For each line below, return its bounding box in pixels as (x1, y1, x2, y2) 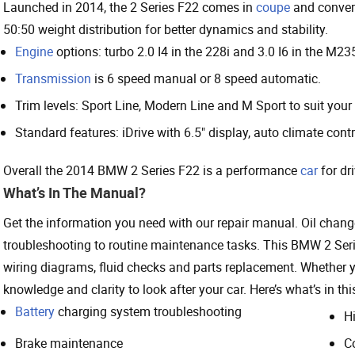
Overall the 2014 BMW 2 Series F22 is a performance (3, 161, 300, 179)
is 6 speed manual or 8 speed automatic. (91, 69, 321, 87)
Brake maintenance (15, 334, 123, 352)
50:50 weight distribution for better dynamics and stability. (3, 20, 328, 38)
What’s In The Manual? (3, 182, 146, 202)
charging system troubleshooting (55, 302, 242, 320)
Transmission (15, 69, 91, 87)
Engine (15, 42, 53, 60)
